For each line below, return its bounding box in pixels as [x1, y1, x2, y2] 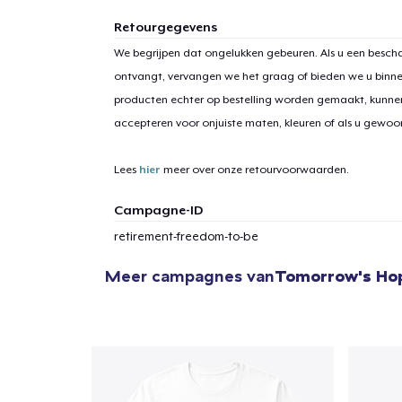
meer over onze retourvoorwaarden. [160, 162, 349, 176]
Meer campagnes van [105, 266, 275, 287]
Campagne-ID [113, 202, 203, 217]
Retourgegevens [113, 19, 217, 34]
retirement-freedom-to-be [113, 229, 258, 243]
